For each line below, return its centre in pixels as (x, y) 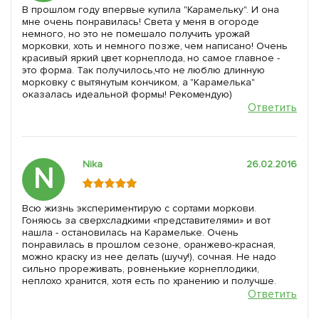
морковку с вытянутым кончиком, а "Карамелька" (139, 83)
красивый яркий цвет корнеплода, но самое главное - (151, 58)
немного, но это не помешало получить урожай (136, 34)
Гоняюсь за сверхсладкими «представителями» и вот (147, 221)
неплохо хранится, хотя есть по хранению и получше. (150, 281)
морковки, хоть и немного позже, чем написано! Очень (155, 46)
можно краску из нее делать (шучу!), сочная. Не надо (150, 257)
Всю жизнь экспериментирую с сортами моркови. (140, 209)
